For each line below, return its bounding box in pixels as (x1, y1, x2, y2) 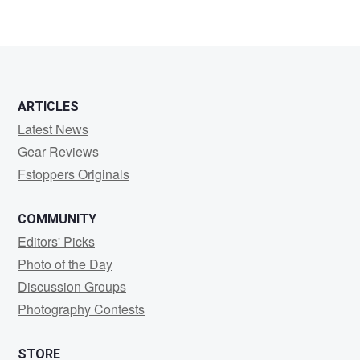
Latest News (18, 120, 88, 139)
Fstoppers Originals (18, 165, 129, 184)
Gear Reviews (18, 142, 99, 162)
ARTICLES (18, 99, 79, 115)
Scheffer (10, 21, 102, 57)
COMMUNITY (18, 211, 96, 227)
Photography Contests (18, 300, 145, 319)
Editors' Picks (18, 232, 95, 252)
